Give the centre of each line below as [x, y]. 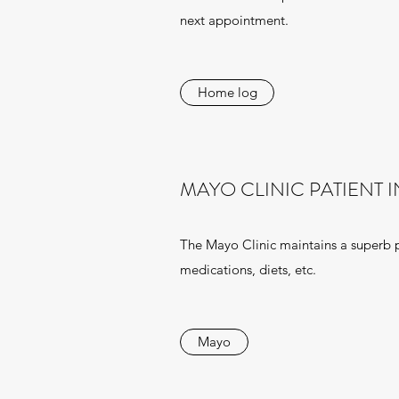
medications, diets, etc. [248, 269]
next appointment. [234, 20]
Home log [227, 92]
